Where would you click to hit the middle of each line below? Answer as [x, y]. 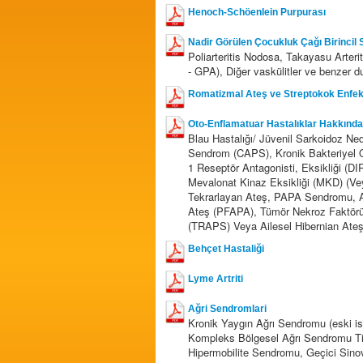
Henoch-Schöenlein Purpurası [257, 12]
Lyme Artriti [216, 279]
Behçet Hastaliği [226, 249]
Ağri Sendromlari [227, 309]
